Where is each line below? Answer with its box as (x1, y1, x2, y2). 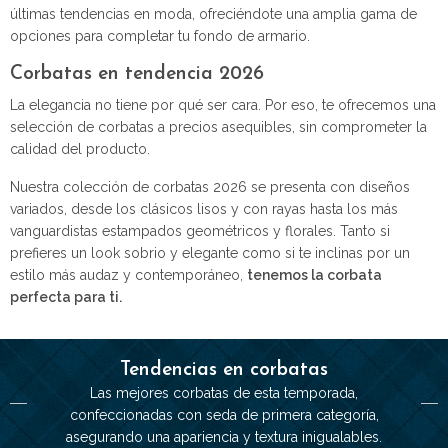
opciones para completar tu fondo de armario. (10, 27, 310, 44)
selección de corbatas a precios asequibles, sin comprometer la (10, 118, 427, 135)
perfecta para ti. (10, 288, 122, 305)
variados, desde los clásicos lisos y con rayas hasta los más (10, 200, 398, 217)
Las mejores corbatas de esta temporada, (90, 384, 358, 401)
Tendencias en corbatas (120, 360, 328, 380)
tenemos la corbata (247, 266, 382, 283)
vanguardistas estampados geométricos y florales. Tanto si (10, 222, 390, 239)
